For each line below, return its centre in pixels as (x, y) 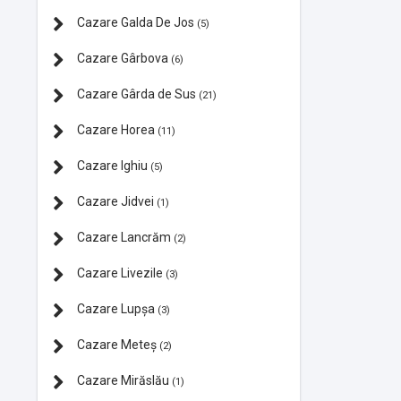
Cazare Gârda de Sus (137, 94)
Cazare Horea (116, 129)
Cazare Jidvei (115, 201)
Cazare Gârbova (123, 58)
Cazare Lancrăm (124, 237)
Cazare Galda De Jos (136, 22)
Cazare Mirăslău (123, 380)
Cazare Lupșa (116, 308)
